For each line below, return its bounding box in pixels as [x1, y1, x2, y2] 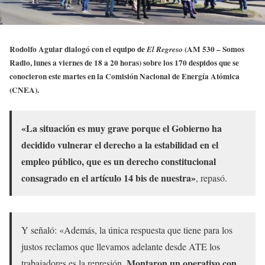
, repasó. [196, 171, 227, 184]
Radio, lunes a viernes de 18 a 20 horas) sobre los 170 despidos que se [9, 57, 239, 69]
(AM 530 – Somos [183, 43, 244, 56]
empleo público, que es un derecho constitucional [21, 154, 216, 168]
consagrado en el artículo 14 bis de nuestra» [21, 170, 196, 185]
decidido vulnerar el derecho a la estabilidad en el [21, 137, 218, 151]
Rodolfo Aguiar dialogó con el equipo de [9, 43, 147, 56]
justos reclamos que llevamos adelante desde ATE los [21, 240, 220, 253]
